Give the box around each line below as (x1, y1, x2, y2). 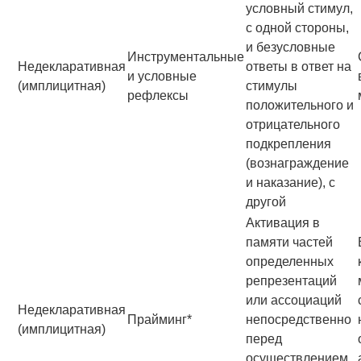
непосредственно (246, 313, 351, 327)
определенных (246, 255, 334, 269)
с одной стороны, (246, 21, 349, 35)
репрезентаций (246, 274, 337, 288)
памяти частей (246, 235, 333, 250)
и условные (127, 69, 197, 84)
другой (246, 195, 286, 210)
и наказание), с (246, 176, 335, 190)
